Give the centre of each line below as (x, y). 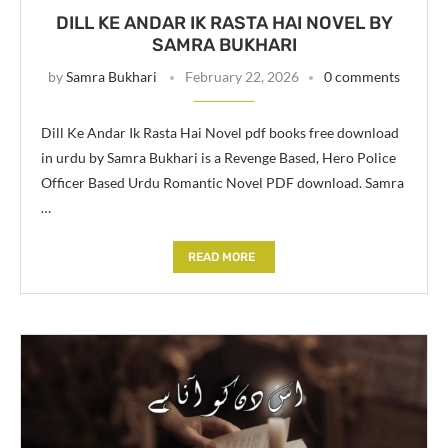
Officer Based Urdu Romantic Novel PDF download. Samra (222, 182)
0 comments (362, 76)
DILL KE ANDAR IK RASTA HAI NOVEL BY (224, 22)
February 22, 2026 (242, 76)
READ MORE (221, 256)
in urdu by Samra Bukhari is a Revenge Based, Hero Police (218, 157)
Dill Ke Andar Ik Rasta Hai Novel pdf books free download (220, 132)
